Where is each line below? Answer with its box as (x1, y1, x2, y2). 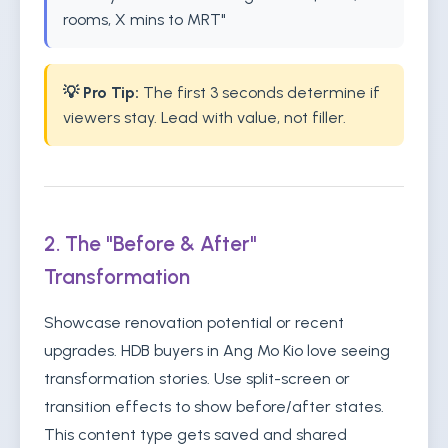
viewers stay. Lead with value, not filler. (63, 108, 346, 127)
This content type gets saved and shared (44, 425, 347, 444)
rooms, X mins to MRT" (63, 10, 226, 29)
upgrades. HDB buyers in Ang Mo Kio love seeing (44, 341, 390, 360)
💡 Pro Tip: (63, 83, 139, 102)
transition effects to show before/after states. (44, 397, 384, 416)
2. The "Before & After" (44, 231, 257, 256)
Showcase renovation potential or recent (44, 313, 344, 332)
